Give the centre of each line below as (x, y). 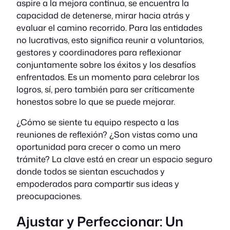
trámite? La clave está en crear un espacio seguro (114, 159)
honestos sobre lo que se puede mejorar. (96, 102)
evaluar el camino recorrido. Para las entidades (109, 28)
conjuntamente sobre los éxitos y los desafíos (106, 65)
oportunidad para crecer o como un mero (99, 147)
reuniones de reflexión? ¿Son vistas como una (107, 135)
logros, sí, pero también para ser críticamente (106, 89)
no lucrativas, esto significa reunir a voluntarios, (110, 40)
